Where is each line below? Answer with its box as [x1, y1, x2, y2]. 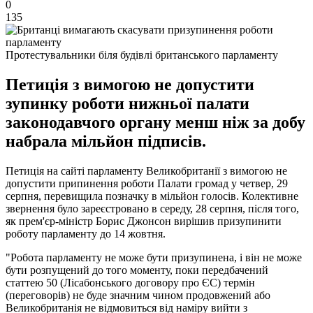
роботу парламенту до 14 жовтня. [6, 227, 166, 240]
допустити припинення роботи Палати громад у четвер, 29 [6, 177, 288, 189]
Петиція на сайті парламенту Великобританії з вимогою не [6, 164, 287, 177]
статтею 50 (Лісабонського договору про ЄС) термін [6, 276, 255, 289]
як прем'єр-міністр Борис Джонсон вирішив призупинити [6, 214, 282, 227]
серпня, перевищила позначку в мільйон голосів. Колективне [6, 189, 298, 202]
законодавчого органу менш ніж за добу [6, 112, 305, 131]
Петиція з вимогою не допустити [6, 75, 254, 94]
